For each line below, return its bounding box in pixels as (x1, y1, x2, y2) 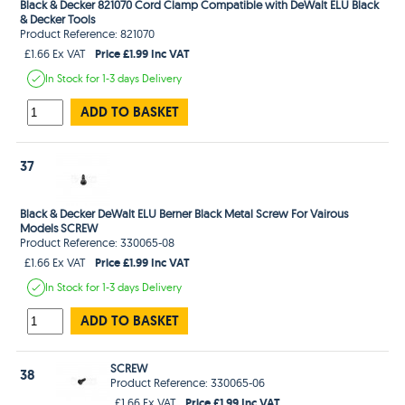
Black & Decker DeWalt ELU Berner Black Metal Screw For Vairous (20, 205, 349, 221)
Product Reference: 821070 (20, 25, 155, 41)
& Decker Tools (20, 11, 96, 26)
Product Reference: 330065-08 (20, 234, 175, 250)
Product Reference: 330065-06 (110, 374, 266, 390)
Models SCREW (20, 220, 99, 235)
